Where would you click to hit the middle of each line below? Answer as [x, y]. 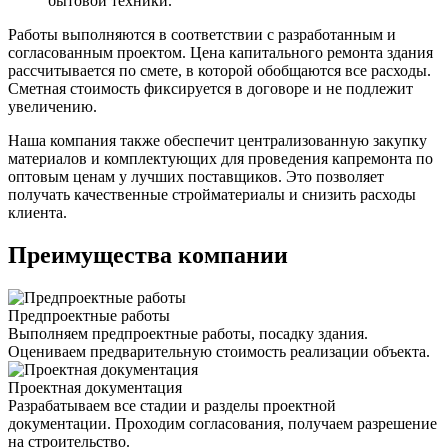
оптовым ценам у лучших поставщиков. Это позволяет [196, 177]
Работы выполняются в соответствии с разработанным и [202, 35]
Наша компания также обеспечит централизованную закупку [217, 141]
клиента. [37, 213]
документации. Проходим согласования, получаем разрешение [222, 423]
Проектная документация [95, 387]
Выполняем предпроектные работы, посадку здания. [188, 333]
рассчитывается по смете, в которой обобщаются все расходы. [219, 71]
